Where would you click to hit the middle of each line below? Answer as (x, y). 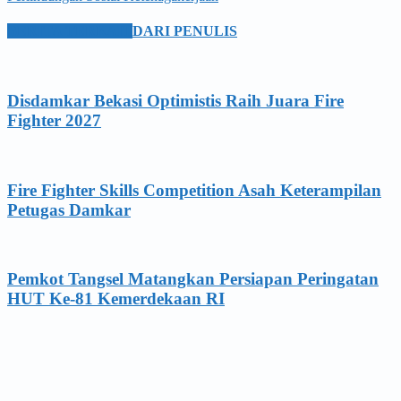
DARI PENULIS (185, 31)
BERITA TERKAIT (70, 31)
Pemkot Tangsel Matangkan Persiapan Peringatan (193, 278)
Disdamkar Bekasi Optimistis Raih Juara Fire (175, 101)
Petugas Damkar (69, 209)
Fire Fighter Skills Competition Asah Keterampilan (194, 190)
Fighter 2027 (54, 121)
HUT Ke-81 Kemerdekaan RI (116, 298)
